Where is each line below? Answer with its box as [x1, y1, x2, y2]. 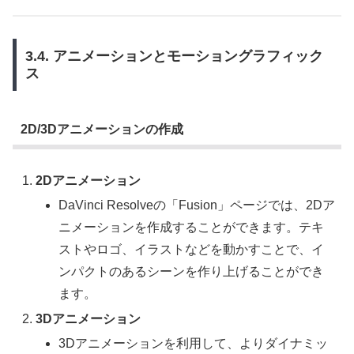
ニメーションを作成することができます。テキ [58, 220, 325, 235]
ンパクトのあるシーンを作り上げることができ [58, 265, 325, 279]
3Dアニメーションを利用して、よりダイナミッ [58, 336, 329, 350]
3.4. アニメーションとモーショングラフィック [24, 48, 323, 65]
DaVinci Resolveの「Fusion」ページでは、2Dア [58, 198, 336, 213]
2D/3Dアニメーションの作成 [20, 122, 183, 136]
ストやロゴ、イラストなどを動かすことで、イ [58, 243, 325, 257]
